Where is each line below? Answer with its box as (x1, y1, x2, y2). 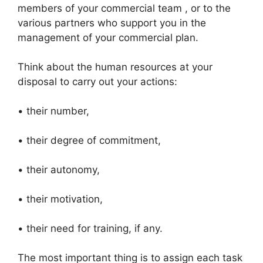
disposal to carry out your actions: (18, 76, 177, 87)
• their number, (18, 105, 89, 117)
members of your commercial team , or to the (18, 2, 231, 14)
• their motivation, (18, 193, 103, 205)
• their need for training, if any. (18, 222, 163, 234)
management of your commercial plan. (18, 32, 198, 43)
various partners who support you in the (18, 17, 206, 29)
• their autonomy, (18, 164, 100, 176)
